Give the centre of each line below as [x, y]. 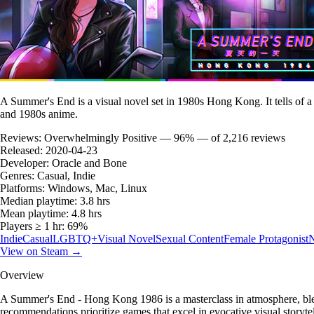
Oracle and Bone [89, 163]
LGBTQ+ [75, 238]
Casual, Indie [66, 175]
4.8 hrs [87, 213]
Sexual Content [190, 238]
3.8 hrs [95, 200]
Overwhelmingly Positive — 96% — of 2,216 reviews [165, 137]
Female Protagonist [266, 238]
